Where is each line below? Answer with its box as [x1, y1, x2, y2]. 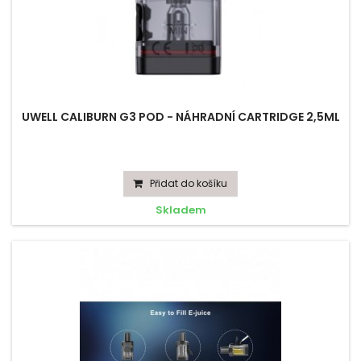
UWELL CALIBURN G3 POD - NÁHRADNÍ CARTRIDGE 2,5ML [21, 109, 340, 125]
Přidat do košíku [150, 176, 227, 190]
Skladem [155, 202, 206, 218]
